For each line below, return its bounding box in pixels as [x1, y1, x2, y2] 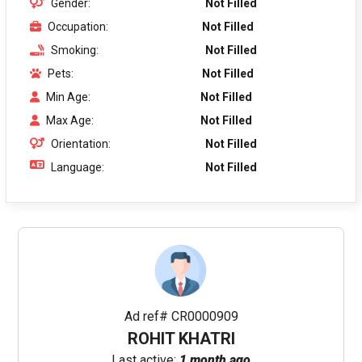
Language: [51, 160, 104, 174]
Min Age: [46, 90, 90, 103]
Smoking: [51, 43, 99, 57]
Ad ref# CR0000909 [124, 308, 238, 324]
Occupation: [48, 19, 108, 33]
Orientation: [51, 137, 111, 150]
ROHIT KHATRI [127, 328, 235, 348]
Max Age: [46, 113, 94, 127]
